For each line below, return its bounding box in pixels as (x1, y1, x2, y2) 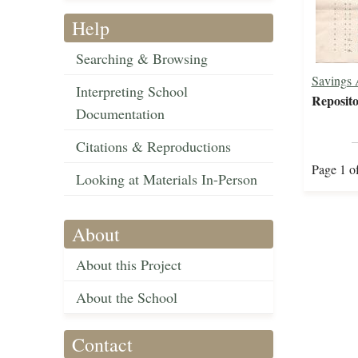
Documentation (76, 104, 165, 124)
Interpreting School (76, 82, 188, 101)
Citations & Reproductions (76, 137, 231, 157)
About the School (76, 288, 177, 308)
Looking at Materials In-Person (76, 169, 257, 189)
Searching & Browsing (76, 49, 208, 69)
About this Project (76, 255, 181, 275)
